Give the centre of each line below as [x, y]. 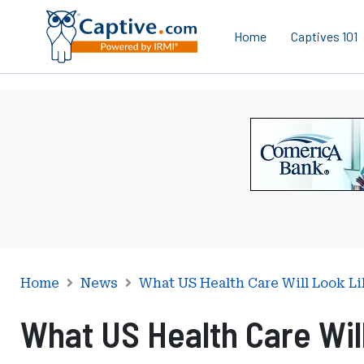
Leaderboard [292, 165]
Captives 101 [324, 36]
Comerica [281, 204]
